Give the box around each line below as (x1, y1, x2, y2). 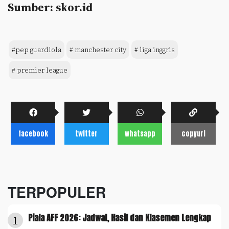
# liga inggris (134, 45, 175, 54)
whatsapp (124, 128, 155, 139)
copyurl (181, 128, 205, 139)
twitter (75, 128, 98, 139)
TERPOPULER (8, 181, 106, 202)
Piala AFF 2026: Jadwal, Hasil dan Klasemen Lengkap (28, 211, 211, 224)
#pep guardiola (12, 45, 61, 54)
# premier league (12, 65, 67, 75)
